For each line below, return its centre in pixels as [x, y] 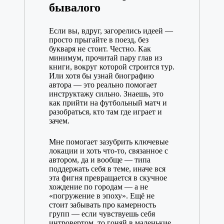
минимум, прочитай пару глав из [105, 58]
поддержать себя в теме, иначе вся [107, 169]
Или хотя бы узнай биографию [101, 76]
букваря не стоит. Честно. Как [100, 49]
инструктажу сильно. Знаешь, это [106, 94]
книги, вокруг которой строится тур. [111, 67]
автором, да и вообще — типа [99, 160]
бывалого [74, 8]
